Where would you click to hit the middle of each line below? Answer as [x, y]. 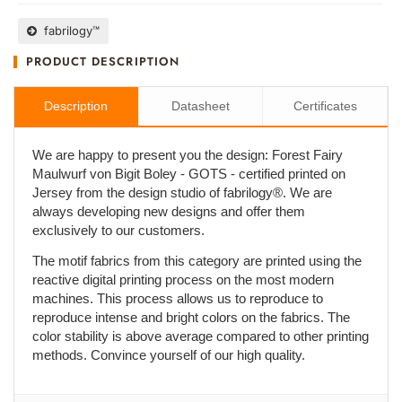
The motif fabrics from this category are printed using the [197, 260]
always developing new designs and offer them [169, 211]
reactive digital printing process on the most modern [183, 279]
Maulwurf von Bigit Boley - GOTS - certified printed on [189, 173]
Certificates [325, 105]
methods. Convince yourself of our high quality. [169, 354]
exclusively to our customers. [118, 230]
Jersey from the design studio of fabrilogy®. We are [182, 192]
